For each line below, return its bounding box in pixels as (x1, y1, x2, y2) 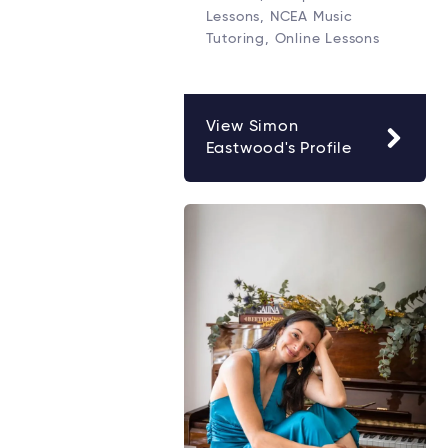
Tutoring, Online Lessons (205, 31, 380, 46)
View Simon (205, 118, 299, 135)
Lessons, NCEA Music (205, 9, 353, 24)
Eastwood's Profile (205, 140, 352, 157)
